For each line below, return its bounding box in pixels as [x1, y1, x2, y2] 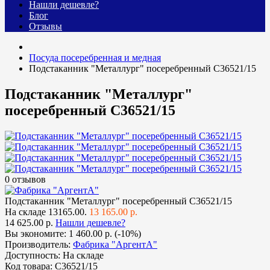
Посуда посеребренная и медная [29, 52, 161, 63]
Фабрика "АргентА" [73, 239, 157, 250]
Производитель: [5, 239, 71, 250]
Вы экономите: [5, 228, 69, 239]
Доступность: [5, 250, 60, 261]
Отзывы [29, 21, 62, 32]
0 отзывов [5, 174, 46, 185]
